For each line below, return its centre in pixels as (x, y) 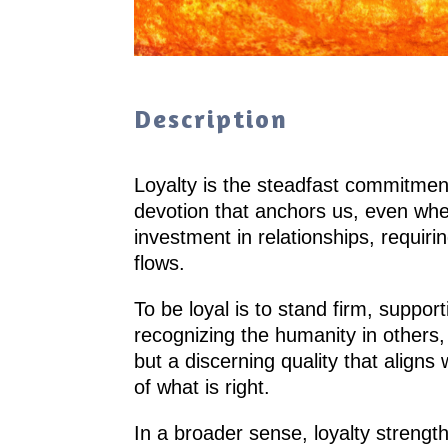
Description (211, 118)
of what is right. (202, 386)
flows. (160, 262)
